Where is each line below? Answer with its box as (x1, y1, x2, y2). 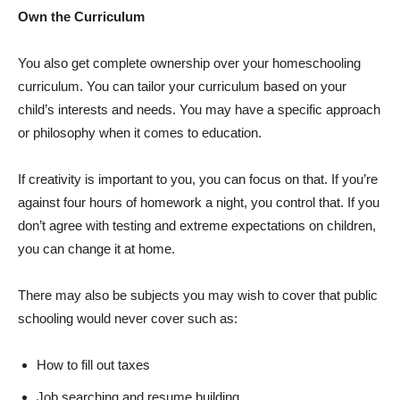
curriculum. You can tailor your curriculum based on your (18, 79, 346, 94)
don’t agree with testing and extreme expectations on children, (18, 218, 376, 233)
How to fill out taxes (37, 357, 150, 372)
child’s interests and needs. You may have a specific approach (18, 102, 380, 117)
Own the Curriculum (18, 9, 145, 24)
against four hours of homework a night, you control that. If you (18, 195, 379, 210)
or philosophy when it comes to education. (18, 125, 262, 140)
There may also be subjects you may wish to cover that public (18, 287, 378, 303)
